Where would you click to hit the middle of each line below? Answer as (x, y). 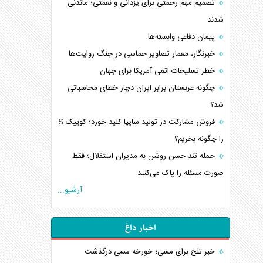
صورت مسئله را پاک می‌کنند (181, 173)
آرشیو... (70, 190)
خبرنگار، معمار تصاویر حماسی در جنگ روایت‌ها (143, 54)
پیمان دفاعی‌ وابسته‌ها (183, 37)
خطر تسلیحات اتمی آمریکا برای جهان (159, 71)
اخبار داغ (141, 228)
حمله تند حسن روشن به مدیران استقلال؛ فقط (145, 156)
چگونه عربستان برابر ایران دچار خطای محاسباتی (143, 88)
